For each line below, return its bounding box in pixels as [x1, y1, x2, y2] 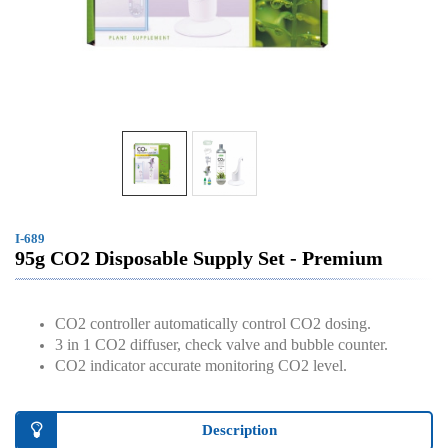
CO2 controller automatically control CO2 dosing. [55, 315, 371, 332]
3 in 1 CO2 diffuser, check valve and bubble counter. [55, 336, 388, 353]
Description [201, 422, 277, 438]
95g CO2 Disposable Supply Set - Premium [15, 247, 383, 269]
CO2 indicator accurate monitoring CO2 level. [55, 357, 347, 374]
